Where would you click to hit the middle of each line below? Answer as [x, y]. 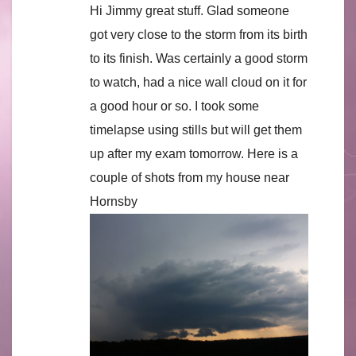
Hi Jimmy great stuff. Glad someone [190, 10]
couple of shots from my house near [190, 177]
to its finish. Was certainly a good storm [199, 58]
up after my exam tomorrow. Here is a [194, 153]
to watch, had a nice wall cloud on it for [198, 82]
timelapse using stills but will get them [196, 130]
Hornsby [114, 201]
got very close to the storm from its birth [199, 34]
